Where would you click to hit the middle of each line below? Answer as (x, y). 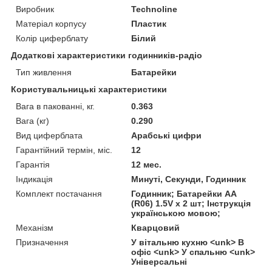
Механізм (35, 227)
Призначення (42, 242)
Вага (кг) (32, 121)
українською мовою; (176, 213)
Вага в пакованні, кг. (55, 106)
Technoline (155, 9)
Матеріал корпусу (51, 23)
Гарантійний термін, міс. (64, 150)
